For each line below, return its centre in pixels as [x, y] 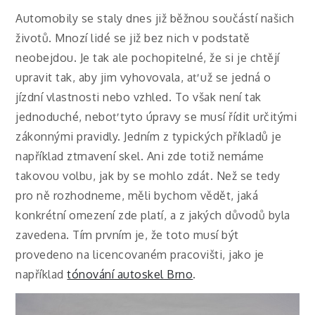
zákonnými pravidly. [70, 137]
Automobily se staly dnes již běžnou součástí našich [155, 19]
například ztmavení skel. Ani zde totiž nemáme [140, 156]
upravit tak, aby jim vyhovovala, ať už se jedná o [143, 78]
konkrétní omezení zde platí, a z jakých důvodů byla [153, 216]
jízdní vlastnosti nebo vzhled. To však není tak [139, 97]
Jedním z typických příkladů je [203, 137]
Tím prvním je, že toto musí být [156, 235]
